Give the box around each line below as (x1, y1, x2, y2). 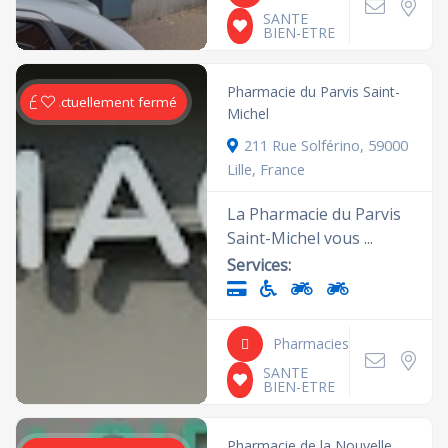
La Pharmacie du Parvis (227, 202, 402, 225)
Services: (227, 253, 292, 276)
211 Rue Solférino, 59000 (244, 134, 409, 155)
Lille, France (227, 158, 306, 179)
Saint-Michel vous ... (227, 226, 374, 249)
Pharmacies (273, 333, 350, 353)
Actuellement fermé (52, 92, 178, 111)
